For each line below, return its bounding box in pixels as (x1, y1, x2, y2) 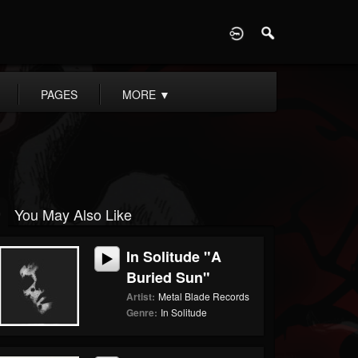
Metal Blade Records (158, 289, 250, 303)
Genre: (126, 305, 158, 320)
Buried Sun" (126, 267, 211, 288)
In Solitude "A (126, 246, 222, 267)
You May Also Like (14, 204, 132, 225)
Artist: (126, 289, 156, 304)
